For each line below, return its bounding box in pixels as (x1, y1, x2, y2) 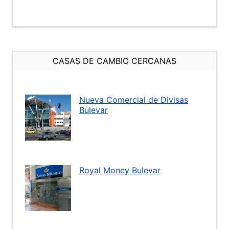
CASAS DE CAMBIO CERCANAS (53, 56, 176, 66)
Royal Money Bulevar (79, 165, 161, 175)
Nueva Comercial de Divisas (79, 95, 188, 105)
